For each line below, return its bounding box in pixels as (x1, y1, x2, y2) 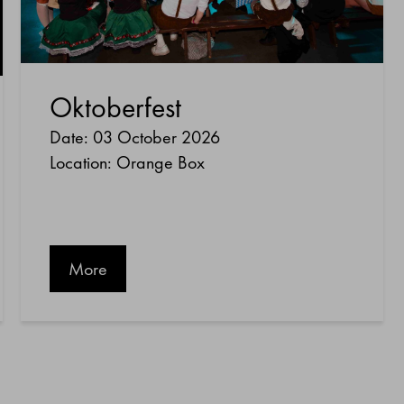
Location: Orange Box (49, 151, 205, 175)
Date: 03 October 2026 (49, 125, 220, 150)
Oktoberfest (49, 89, 181, 127)
